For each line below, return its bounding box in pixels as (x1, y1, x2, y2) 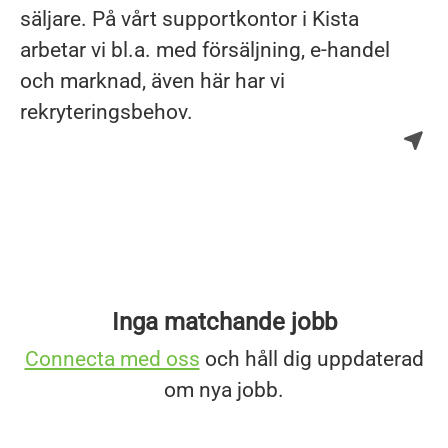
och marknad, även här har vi (20, 69, 285, 93)
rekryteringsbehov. (20, 100, 193, 124)
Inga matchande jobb (111, 308, 337, 336)
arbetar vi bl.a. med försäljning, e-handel (20, 38, 390, 62)
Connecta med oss (24, 347, 200, 371)
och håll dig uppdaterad (199, 347, 424, 371)
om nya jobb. (164, 378, 284, 402)
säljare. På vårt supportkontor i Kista (20, 7, 359, 31)
